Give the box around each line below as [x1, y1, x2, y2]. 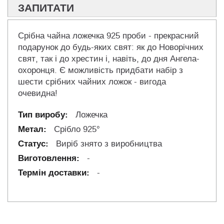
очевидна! [18, 88, 57, 99]
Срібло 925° [51, 124, 100, 135]
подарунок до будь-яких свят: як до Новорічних [18, 42, 203, 53]
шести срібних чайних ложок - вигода [18, 76, 166, 87]
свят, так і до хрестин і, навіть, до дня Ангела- [18, 53, 199, 64]
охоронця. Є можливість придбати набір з [18, 65, 183, 76]
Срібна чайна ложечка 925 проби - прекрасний [18, 30, 199, 41]
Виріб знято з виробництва [53, 138, 162, 149]
